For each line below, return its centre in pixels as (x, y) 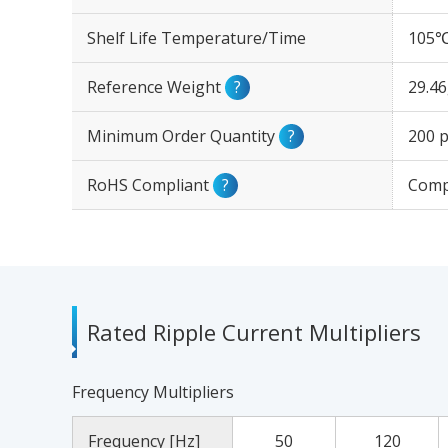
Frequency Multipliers (153, 392)
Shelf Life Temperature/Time (196, 38)
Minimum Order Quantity (183, 136)
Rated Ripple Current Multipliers (254, 332)
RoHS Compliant (150, 185)
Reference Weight (156, 87)
